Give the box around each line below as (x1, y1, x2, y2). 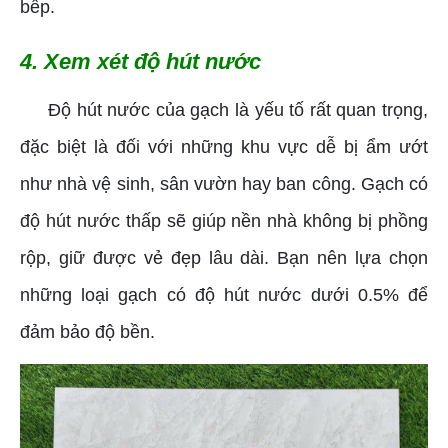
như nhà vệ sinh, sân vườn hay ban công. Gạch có (20, 173, 428, 194)
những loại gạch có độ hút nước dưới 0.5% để (20, 284, 428, 305)
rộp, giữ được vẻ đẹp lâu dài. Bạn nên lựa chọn (20, 247, 428, 268)
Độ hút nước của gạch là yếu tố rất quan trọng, (20, 99, 428, 120)
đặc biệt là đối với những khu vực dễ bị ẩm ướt (20, 136, 428, 157)
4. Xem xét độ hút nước (20, 48, 261, 74)
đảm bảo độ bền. (20, 321, 155, 342)
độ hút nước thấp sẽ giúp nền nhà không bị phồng (20, 210, 428, 231)
